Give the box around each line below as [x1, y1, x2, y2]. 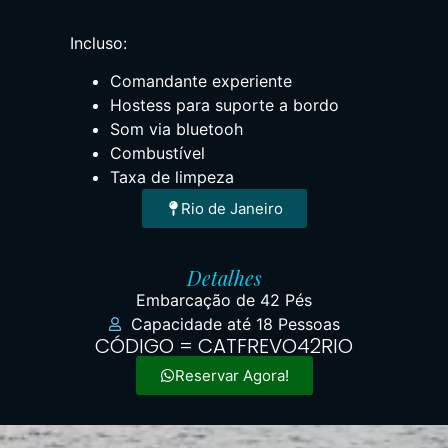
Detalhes [186, 263, 262, 291]
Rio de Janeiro [180, 198, 283, 218]
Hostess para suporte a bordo [110, 94, 339, 115]
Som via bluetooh [110, 118, 243, 139]
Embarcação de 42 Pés [136, 289, 312, 310]
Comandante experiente [110, 70, 292, 91]
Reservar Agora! [174, 365, 289, 385]
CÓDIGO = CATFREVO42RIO [95, 331, 353, 360]
